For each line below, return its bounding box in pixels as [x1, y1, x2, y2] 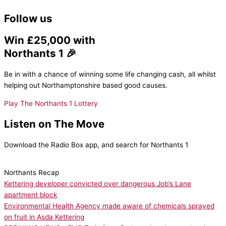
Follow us [4, 12, 52, 25]
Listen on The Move [4, 118, 104, 130]
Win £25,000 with [4, 34, 95, 47]
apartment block [4, 190, 57, 199]
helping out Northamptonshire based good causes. [4, 81, 167, 90]
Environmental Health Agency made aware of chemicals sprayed [4, 201, 214, 210]
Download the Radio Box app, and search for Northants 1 [4, 141, 188, 149]
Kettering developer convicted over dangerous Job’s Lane [4, 179, 191, 188]
